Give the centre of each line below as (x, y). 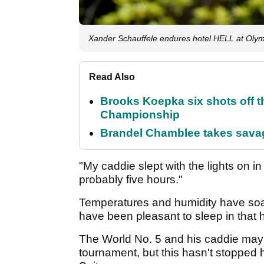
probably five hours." (131, 179)
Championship (140, 114)
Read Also (112, 77)
